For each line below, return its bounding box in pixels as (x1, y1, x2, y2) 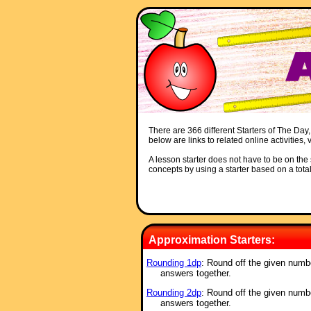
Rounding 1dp (146, 258, 201, 268)
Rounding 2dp (146, 287, 201, 299)
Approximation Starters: (148, 234, 275, 246)
